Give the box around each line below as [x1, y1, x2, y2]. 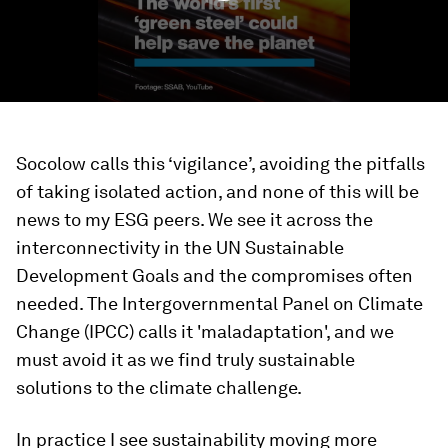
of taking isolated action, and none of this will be [16, 181, 419, 202]
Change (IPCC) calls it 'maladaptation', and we [16, 321, 394, 342]
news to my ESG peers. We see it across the [16, 209, 373, 230]
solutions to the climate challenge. [16, 377, 302, 398]
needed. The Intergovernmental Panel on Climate [16, 293, 423, 314]
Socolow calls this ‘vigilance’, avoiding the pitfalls [16, 153, 425, 174]
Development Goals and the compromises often [16, 265, 413, 286]
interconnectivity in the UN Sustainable [16, 237, 344, 258]
